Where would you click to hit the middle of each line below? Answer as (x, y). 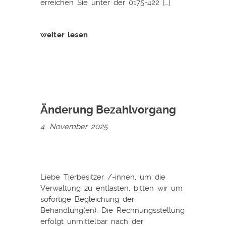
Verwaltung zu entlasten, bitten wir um (111, 188)
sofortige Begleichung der (87, 199)
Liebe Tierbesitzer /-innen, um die (103, 177)
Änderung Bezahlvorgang (108, 109)
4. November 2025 (74, 126)
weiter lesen (64, 35)
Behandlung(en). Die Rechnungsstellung (112, 210)
